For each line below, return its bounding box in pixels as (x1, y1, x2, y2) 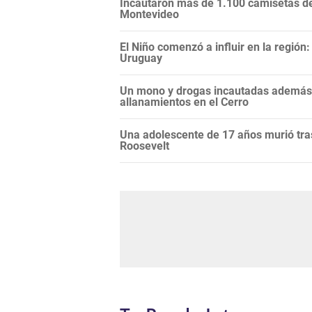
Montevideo (120, 8, 179, 22)
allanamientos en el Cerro (120, 95, 249, 109)
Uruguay (120, 52, 162, 65)
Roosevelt (120, 139, 169, 153)
